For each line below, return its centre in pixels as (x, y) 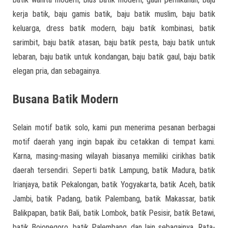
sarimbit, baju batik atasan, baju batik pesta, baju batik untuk (114, 42)
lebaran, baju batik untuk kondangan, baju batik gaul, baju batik (114, 56)
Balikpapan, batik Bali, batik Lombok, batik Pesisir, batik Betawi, (114, 213)
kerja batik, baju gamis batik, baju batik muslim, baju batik (114, 14)
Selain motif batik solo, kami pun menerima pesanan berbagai (114, 127)
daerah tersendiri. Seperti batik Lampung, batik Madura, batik (114, 170)
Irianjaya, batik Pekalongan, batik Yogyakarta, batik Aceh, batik (114, 184)
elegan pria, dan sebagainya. (57, 71)
